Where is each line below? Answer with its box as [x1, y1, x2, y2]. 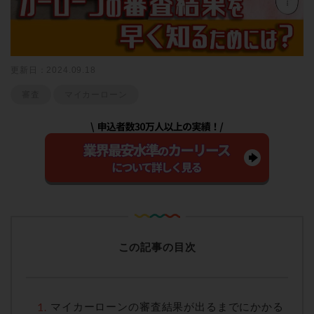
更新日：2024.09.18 [11, 64, 96, 75]
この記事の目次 [118, 240, 196, 253]
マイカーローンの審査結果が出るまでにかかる [50, 300, 284, 313]
